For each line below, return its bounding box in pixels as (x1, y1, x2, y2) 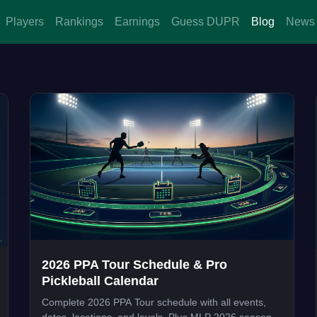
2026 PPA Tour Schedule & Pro (42, 258, 228, 272)
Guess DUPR (171, 16, 240, 28)
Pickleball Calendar (42, 274, 159, 289)
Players (6, 16, 44, 28)
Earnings (115, 16, 160, 28)
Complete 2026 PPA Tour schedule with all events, (42, 296, 267, 309)
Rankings (55, 16, 103, 28)
